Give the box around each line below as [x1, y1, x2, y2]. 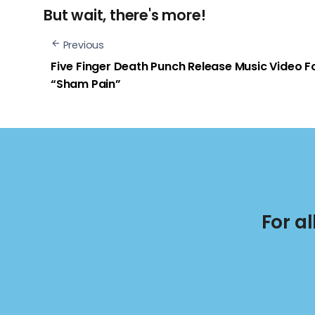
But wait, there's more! [44, 4, 206, 25]
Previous [63, 37, 105, 52]
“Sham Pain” [51, 76, 121, 93]
